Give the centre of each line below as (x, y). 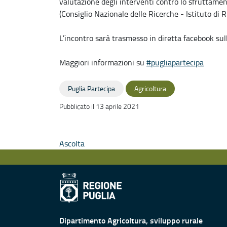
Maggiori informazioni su (103, 62)
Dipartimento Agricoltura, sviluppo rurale (131, 220)
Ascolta (72, 143)
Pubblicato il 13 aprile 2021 (99, 106)
